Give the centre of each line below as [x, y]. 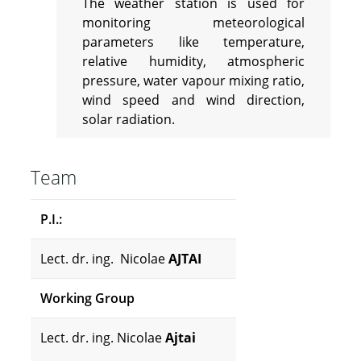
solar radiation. [128, 120]
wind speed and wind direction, [193, 100]
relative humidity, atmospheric [193, 62]
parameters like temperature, [193, 42]
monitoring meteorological [193, 23]
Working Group [87, 299]
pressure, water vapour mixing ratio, [193, 81]
